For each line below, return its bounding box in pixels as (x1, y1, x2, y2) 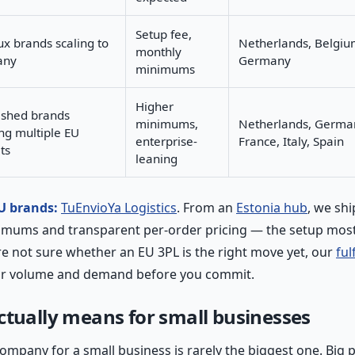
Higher (136, 97, 174, 114)
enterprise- (136, 132, 197, 149)
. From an (177, 198, 236, 216)
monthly (136, 43, 181, 59)
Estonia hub (236, 198, 307, 216)
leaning (136, 150, 177, 166)
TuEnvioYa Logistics (61, 198, 177, 216)
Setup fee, (136, 25, 192, 42)
